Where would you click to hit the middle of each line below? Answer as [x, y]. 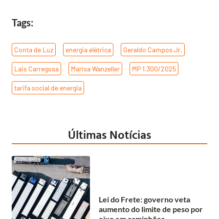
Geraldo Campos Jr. [153, 49]
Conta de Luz [34, 49]
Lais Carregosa [36, 68]
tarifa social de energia [48, 88]
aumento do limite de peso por [151, 209]
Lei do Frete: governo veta [144, 199]
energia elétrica [88, 49]
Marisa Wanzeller [95, 68]
